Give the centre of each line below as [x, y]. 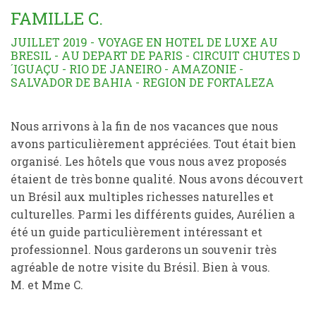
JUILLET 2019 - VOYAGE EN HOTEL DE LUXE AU [144, 42]
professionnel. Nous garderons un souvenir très [144, 249]
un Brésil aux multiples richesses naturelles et [142, 196]
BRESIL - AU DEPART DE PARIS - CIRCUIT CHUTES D [156, 55]
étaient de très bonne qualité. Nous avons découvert [157, 179]
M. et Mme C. [47, 285]
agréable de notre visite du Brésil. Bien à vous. [140, 267]
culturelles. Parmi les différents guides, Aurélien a [153, 214]
